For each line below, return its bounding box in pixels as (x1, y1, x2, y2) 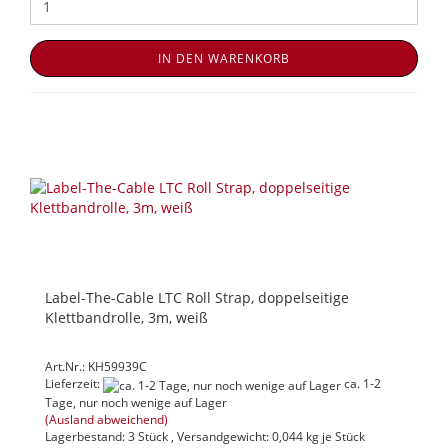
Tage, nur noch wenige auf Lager (45, 393, 227, 411)
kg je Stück (303, 427, 365, 445)
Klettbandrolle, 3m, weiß (45, 308, 208, 328)
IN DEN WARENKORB (158, 50, 290, 68)
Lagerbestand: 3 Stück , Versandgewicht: (45, 427, 272, 445)
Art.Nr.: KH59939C (45, 358, 147, 376)
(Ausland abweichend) (45, 410, 168, 428)
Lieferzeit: (45, 375, 103, 393)
